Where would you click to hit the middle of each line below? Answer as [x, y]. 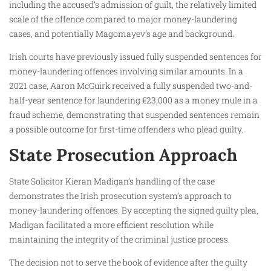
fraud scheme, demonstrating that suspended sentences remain [134, 115]
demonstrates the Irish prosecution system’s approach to [120, 195]
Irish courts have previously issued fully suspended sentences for [135, 57]
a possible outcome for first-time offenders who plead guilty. [126, 129]
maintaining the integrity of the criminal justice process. [119, 239]
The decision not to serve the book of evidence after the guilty [128, 263]
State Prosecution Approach [123, 155]
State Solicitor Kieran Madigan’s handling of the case [112, 181]
